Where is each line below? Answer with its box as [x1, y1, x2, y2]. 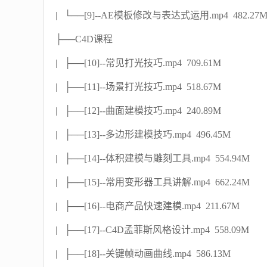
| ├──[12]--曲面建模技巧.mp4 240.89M [55, 105, 221, 116]
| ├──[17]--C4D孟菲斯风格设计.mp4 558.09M [55, 225, 249, 235]
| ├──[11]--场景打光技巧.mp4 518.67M [55, 82, 221, 92]
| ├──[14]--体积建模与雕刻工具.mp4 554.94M [55, 153, 250, 163]
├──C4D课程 [55, 34, 117, 44]
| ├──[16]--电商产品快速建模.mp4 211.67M [55, 201, 240, 211]
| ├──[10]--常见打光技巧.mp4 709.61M [55, 58, 221, 68]
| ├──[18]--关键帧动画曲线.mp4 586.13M [55, 249, 231, 259]
